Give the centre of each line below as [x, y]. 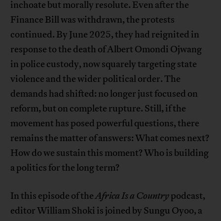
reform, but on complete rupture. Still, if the [98, 108]
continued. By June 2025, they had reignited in [105, 34]
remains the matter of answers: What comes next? [110, 138]
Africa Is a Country [133, 196]
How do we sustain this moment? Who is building [110, 153]
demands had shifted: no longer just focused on [104, 93]
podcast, [188, 196]
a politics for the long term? [65, 167]
